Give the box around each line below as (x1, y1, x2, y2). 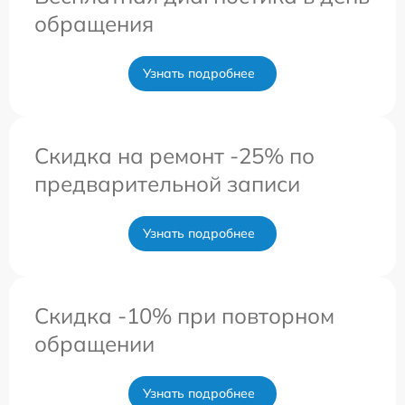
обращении (34, 329, 155, 357)
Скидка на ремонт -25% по (34, 141, 315, 169)
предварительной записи (34, 169, 300, 197)
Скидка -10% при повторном (34, 301, 334, 329)
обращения (34, 9, 154, 37)
